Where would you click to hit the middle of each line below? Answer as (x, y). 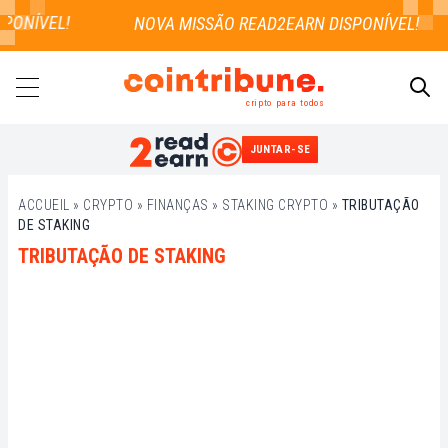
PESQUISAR (400, 154)
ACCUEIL (44, 205)
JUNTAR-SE (280, 150)
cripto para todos (284, 102)
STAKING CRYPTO (275, 205)
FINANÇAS (177, 205)
